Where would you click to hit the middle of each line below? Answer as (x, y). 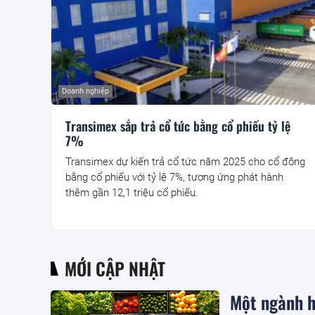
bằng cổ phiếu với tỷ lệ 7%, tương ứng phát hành (174, 178)
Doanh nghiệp (85, 91)
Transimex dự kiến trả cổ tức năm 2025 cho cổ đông (185, 162)
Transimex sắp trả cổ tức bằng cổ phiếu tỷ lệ (178, 126)
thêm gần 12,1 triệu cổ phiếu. (132, 193)
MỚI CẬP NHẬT (115, 269)
